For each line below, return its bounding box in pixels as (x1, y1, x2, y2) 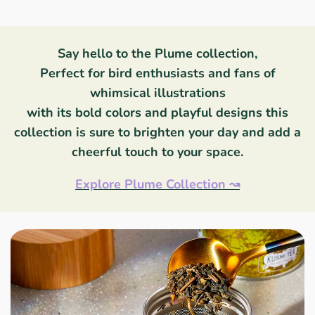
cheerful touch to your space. (72, 143, 243, 161)
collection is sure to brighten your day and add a (14, 124, 301, 141)
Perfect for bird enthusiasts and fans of (39, 65, 276, 82)
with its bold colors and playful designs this (27, 104, 288, 122)
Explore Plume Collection (75, 176, 226, 193)
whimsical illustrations (89, 84, 226, 102)
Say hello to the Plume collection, (58, 45, 257, 63)
